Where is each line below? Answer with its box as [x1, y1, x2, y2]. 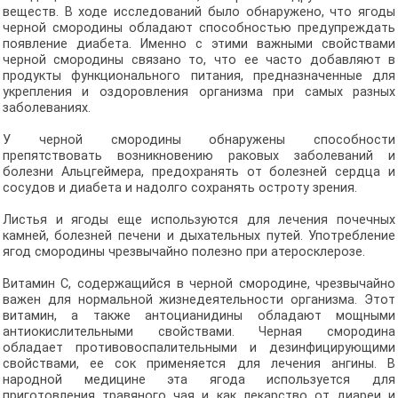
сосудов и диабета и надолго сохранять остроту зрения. [2, 180, 357, 195]
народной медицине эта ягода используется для [2, 372, 396, 387]
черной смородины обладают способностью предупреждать [2, 20, 396, 36]
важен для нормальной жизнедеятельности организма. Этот [2, 292, 396, 307]
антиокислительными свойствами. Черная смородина [2, 324, 396, 339]
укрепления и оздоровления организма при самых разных [2, 84, 396, 99]
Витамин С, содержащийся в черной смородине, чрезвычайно [2, 276, 396, 291]
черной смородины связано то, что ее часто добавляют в [2, 52, 396, 68]
